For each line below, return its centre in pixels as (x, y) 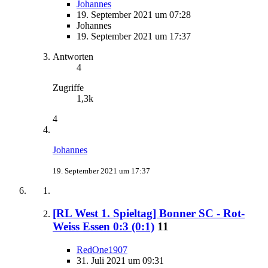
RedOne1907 (102, 250)
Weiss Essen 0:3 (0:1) (103, 227)
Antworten (73, 56)
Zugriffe (68, 87)
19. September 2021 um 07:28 (134, 14)
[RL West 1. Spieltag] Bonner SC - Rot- (149, 214)
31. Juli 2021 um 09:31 (120, 261)
